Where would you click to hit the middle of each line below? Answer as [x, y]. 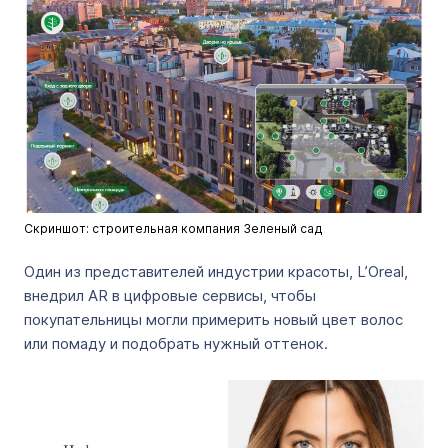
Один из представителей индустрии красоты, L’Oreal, [216, 271]
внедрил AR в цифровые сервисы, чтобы [170, 295]
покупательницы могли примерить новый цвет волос [213, 319]
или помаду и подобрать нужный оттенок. [176, 343]
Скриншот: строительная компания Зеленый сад [173, 228]
